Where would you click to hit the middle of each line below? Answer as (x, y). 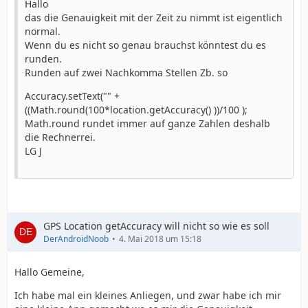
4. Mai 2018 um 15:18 (160, 239)
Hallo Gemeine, (49, 272)
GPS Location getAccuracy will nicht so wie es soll (156, 226)
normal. (43, 31)
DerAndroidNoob (76, 239)
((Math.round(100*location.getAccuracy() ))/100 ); (136, 110)
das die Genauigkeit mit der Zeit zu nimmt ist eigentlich (154, 18)
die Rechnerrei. (60, 137)
